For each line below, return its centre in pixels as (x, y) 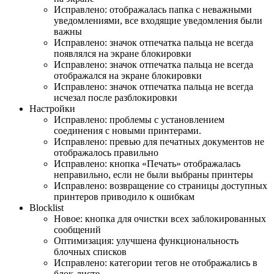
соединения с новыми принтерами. (128, 130)
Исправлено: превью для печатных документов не (159, 141)
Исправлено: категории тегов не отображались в (156, 262)
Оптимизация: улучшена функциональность (146, 240)
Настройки (52, 108)
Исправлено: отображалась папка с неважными (153, 9)
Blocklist (46, 207)
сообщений (77, 229)
